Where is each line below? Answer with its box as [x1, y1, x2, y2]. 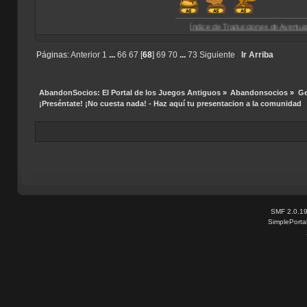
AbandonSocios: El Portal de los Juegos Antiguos [38, 88, 221, 97]
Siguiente [199, 51, 235, 60]
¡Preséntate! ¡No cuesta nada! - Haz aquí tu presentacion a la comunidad [38, 99, 302, 108]
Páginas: [36, 51, 71, 60]
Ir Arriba [241, 51, 273, 60]
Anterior [70, 51, 100, 60]
